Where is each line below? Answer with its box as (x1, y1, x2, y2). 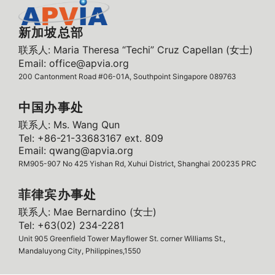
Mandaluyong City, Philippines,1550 (18, 246, 141, 256)
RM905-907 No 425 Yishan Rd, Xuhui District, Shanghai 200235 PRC (18, 159, 257, 169)
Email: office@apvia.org (18, 57, 129, 70)
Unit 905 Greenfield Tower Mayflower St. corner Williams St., (18, 234, 225, 244)
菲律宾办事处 (18, 187, 97, 203)
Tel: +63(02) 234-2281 (18, 219, 124, 232)
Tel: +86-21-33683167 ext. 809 (18, 132, 163, 145)
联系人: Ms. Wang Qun (18, 118, 120, 131)
